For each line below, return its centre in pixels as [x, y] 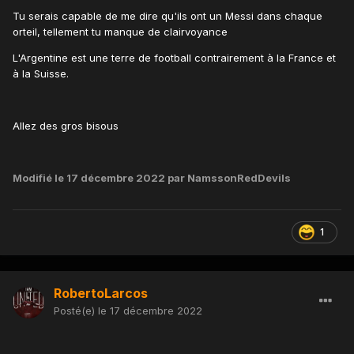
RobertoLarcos [101, 293]
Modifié [34, 177]
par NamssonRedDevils [228, 177]
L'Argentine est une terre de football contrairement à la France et [174, 57]
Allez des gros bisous [66, 125]
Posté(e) [76, 310]
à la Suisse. [41, 73]
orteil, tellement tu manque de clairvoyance [120, 31]
